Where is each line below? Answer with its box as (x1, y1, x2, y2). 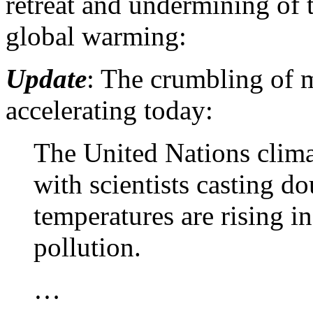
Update (6, 63, 87, 94)
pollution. (34, 231, 141, 262)
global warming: (6, 20, 187, 51)
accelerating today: (6, 94, 213, 125)
